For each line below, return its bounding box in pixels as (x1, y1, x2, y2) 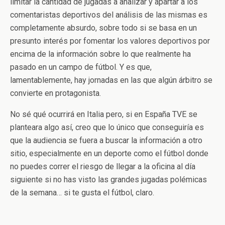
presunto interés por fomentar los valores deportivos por (10, 36, 210, 46)
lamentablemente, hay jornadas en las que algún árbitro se (10, 75, 212, 85)
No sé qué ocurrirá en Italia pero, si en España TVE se (10, 109, 197, 119)
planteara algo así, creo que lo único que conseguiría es (10, 123, 204, 132)
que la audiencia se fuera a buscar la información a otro (10, 136, 202, 145)
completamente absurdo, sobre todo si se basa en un (10, 23, 197, 33)
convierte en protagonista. (10, 88, 101, 98)
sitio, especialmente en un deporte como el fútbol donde (10, 149, 208, 158)
